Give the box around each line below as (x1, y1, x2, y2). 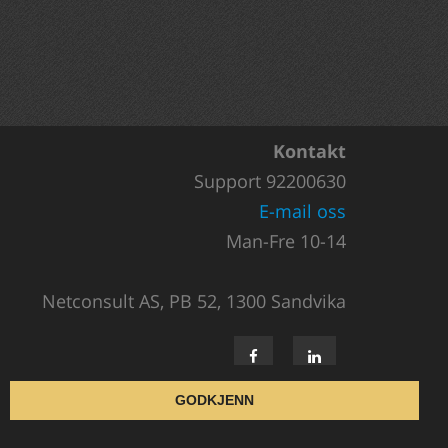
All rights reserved (223, 397, 346, 416)
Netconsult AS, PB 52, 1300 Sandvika (42, 289, 346, 313)
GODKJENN (175, 392, 255, 409)
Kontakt (273, 139, 346, 163)
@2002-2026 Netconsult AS (158, 416, 346, 435)
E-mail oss (259, 199, 346, 223)
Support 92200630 (194, 169, 346, 193)
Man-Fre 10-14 (226, 229, 346, 253)
